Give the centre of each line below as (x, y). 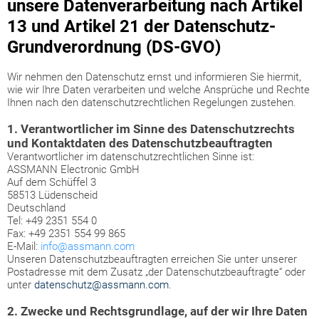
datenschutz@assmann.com (101, 285)
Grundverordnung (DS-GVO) (114, 47)
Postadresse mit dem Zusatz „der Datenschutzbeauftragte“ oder (156, 272)
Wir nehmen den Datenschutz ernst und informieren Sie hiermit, (154, 77)
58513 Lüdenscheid (52, 195)
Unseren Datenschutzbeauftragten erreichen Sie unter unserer (152, 259)
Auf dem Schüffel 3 (52, 182)
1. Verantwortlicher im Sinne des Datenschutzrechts (151, 129)
